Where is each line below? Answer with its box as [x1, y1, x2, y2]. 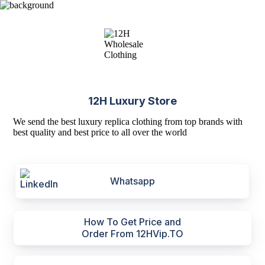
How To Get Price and [84, 216, 181, 228]
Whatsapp [109, 175, 155, 187]
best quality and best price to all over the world [13, 127, 188, 137]
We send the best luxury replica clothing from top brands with [13, 117, 243, 127]
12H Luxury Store [88, 95, 177, 107]
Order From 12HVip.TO [82, 228, 183, 240]
